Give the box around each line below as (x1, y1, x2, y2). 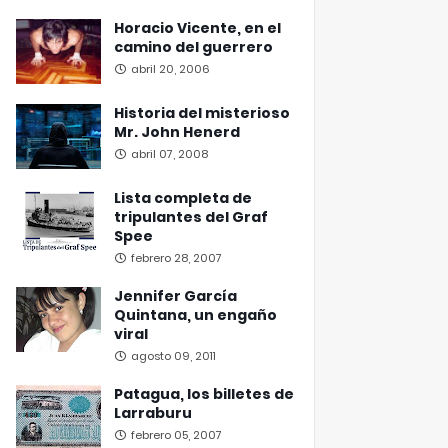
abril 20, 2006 (131, 61, 210, 77)
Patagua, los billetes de (114, 384, 294, 404)
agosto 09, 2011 (131, 348, 216, 364)
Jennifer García (114, 286, 237, 306)
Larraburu (114, 403, 192, 423)
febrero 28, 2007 (131, 250, 222, 266)
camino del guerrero (114, 37, 273, 57)
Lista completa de (114, 188, 252, 208)
